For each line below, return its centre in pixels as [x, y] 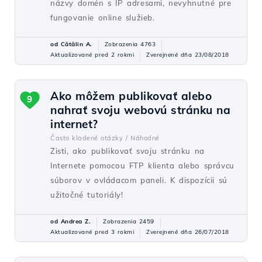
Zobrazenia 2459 [129, 221]
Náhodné [145, 138]
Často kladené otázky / [89, 138]
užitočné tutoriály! [87, 195]
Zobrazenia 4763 [130, 44]
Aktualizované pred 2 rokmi [92, 55]
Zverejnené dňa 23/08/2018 [188, 55]
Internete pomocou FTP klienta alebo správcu [142, 166]
